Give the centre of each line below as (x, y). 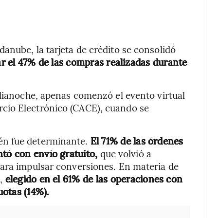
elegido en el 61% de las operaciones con (94, 179)
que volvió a (126, 153)
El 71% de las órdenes (137, 141)
